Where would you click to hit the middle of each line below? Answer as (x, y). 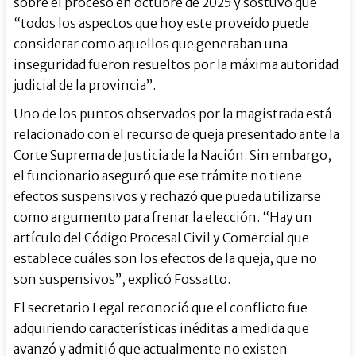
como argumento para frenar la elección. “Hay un (163, 217)
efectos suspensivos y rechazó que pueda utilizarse (168, 197)
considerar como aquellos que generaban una (151, 44)
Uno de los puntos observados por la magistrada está (173, 114)
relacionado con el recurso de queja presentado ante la (177, 135)
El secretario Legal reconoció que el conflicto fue (161, 308)
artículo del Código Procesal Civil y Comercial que (162, 238)
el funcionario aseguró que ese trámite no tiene (158, 176)
